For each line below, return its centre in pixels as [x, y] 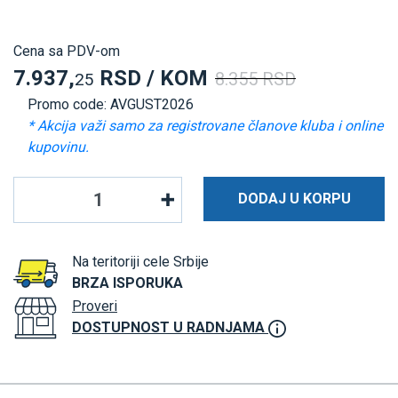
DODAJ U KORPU [294, 198]
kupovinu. [58, 147]
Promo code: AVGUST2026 [111, 104]
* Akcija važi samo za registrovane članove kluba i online [205, 125]
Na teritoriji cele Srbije [140, 261]
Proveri [95, 306]
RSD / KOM [151, 78]
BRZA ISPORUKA [127, 283]
